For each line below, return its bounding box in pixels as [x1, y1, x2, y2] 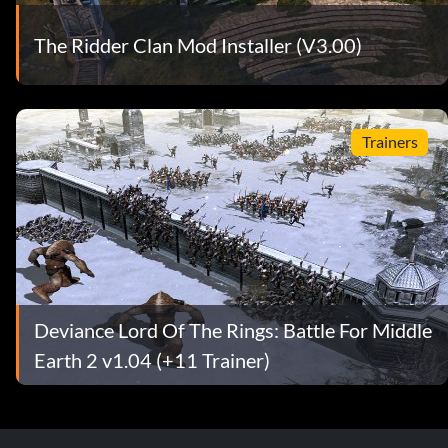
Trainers [361, 132, 418, 152]
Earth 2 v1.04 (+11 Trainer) [34, 347, 270, 372]
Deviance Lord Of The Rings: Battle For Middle [34, 317, 432, 342]
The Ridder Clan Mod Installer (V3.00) [34, 32, 362, 57]
